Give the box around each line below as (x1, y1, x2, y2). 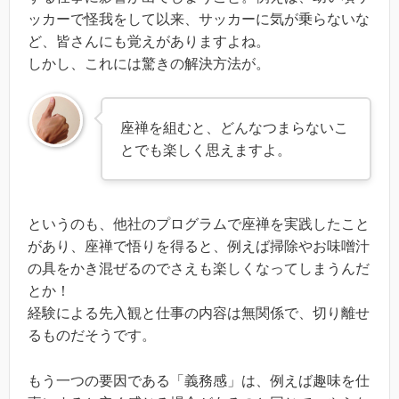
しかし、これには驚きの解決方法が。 (28, 55, 270, 71)
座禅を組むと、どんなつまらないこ (120, 120, 348, 136)
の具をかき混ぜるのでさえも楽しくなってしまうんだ (28, 261, 370, 277)
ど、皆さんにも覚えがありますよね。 (28, 33, 270, 49)
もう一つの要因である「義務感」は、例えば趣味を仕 (28, 372, 370, 388)
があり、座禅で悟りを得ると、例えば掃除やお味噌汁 (28, 239, 370, 255)
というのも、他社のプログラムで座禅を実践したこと (28, 216, 370, 232)
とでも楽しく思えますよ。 (120, 142, 291, 159)
